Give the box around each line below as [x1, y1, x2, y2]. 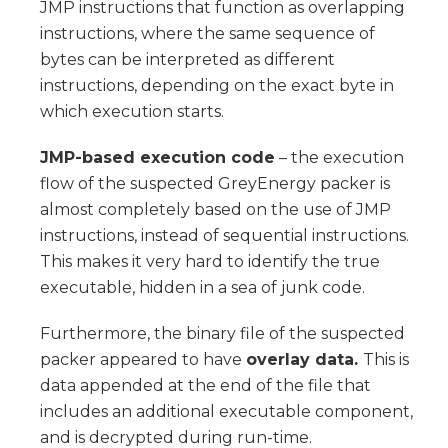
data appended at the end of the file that [40, 375, 371, 395]
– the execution [275, 147, 404, 167]
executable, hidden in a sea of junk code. [40, 277, 365, 297]
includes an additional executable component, [40, 401, 413, 421]
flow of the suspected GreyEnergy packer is [40, 173, 390, 193]
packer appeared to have [40, 349, 246, 369]
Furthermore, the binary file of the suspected [40, 323, 405, 343]
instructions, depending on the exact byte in [40, 75, 394, 95]
